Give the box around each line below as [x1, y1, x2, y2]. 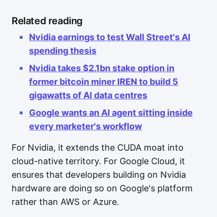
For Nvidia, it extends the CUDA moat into [12, 142, 184, 153]
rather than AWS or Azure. [12, 196, 119, 207]
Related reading [12, 15, 83, 27]
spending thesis [29, 45, 96, 56]
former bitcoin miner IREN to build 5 [29, 76, 178, 87]
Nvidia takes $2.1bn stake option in [29, 62, 174, 73]
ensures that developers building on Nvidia [12, 169, 186, 180]
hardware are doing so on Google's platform [12, 183, 193, 193]
